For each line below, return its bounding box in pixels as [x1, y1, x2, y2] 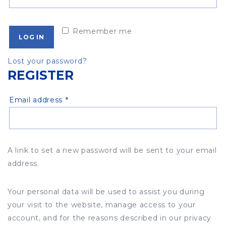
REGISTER [8, 67, 74, 83]
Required [68, 94, 103, 104]
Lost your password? [8, 56, 87, 66]
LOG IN [19, 33, 44, 41]
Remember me [72, 27, 132, 36]
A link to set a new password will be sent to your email [8, 145, 217, 155]
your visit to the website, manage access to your [8, 200, 196, 209]
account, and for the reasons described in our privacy [8, 213, 212, 222]
